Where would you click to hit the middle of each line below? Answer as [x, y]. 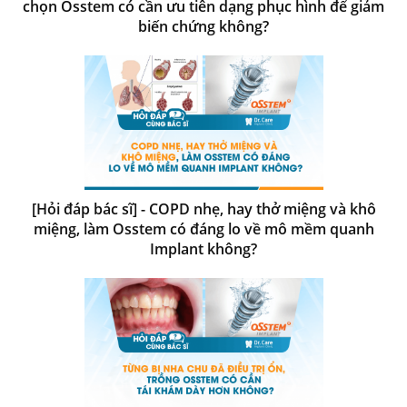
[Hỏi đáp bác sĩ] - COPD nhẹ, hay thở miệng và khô [203, 208]
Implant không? [203, 248]
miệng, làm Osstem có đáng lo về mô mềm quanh [203, 228]
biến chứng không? [203, 26]
